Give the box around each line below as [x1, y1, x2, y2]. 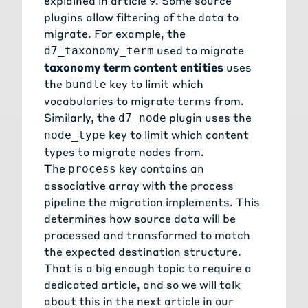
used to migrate [154, 43, 244, 58]
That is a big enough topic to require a [44, 261, 252, 276]
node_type [44, 129, 106, 142]
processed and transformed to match [44, 228, 250, 243]
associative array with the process [44, 178, 234, 193]
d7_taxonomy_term [44, 44, 154, 58]
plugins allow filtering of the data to [44, 10, 239, 25]
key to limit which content [106, 127, 249, 142]
